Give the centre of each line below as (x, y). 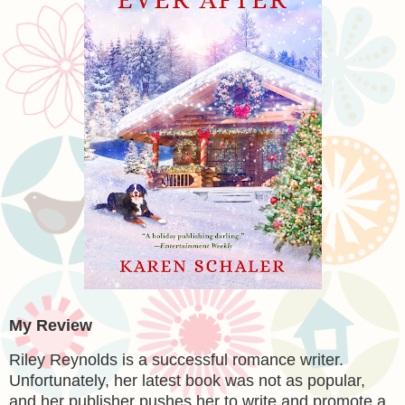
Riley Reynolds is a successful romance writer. (176, 360)
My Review (51, 325)
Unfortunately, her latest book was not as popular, (187, 381)
